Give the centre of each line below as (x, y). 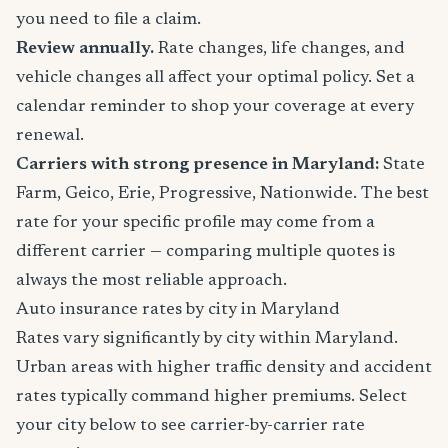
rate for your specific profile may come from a (195, 222)
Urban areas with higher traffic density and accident (224, 367)
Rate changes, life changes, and (279, 48)
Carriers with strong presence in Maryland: (197, 164)
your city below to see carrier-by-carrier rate (190, 425)
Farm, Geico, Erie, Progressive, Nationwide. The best (222, 193)
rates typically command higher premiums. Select (211, 396)
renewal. (50, 135)
